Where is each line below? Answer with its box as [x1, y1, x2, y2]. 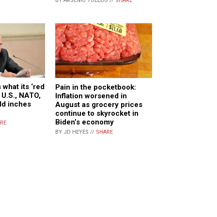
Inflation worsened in [55, 91, 127, 100]
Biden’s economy [55, 117, 114, 126]
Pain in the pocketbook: [55, 82, 136, 92]
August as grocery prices [55, 100, 142, 109]
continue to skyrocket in [55, 108, 139, 118]
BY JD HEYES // [55, 128, 96, 135]
